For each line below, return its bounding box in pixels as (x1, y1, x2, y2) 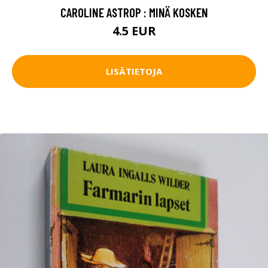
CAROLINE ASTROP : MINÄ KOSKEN (60, 4, 208, 20)
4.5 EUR (112, 22, 156, 39)
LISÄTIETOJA (106, 65, 162, 78)
